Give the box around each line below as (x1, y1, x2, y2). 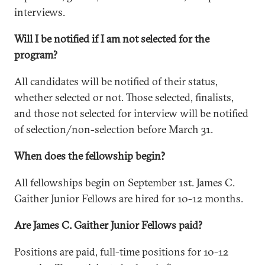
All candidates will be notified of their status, (14, 75, 218, 88)
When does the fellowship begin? (14, 149, 165, 163)
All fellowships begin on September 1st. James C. (14, 176, 235, 189)
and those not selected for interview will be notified (14, 106, 248, 120)
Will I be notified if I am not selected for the (14, 32, 209, 46)
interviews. (14, 5, 65, 19)
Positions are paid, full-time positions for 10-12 (14, 245, 228, 258)
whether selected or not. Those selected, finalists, (14, 91, 234, 104)
